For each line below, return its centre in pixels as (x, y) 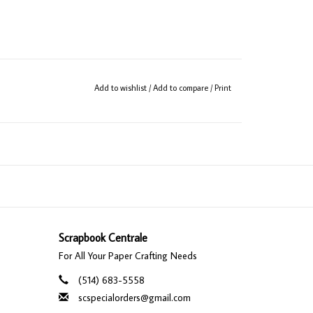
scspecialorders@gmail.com (134, 297)
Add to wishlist (121, 87)
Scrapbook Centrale (103, 237)
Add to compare (181, 87)
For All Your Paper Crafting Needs (128, 255)
